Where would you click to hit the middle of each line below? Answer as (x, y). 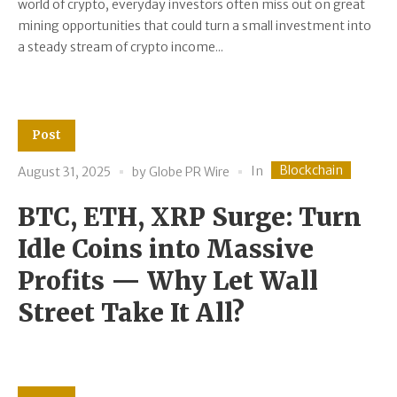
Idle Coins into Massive (166, 249)
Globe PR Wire (189, 172)
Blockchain (311, 170)
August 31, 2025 (64, 172)
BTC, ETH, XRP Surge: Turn (190, 217)
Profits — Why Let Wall (168, 280)
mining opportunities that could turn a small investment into (195, 26)
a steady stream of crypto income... (121, 47)
